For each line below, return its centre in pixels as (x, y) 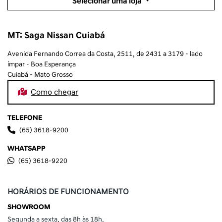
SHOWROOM (29, 207)
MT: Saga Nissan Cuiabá (56, 35)
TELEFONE (25, 117)
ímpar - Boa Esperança (42, 64)
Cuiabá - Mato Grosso (40, 74)
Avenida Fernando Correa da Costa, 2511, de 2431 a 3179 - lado (105, 54)
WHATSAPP (27, 148)
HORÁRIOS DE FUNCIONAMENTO (68, 192)
